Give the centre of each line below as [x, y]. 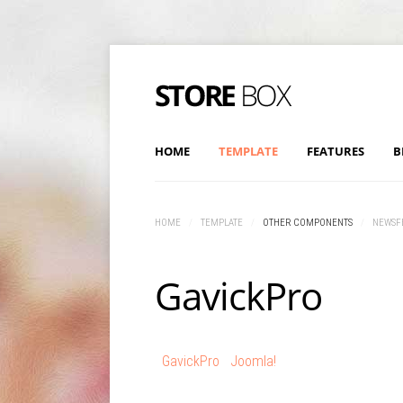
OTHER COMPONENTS [308, 223]
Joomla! [253, 361]
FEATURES [336, 151]
